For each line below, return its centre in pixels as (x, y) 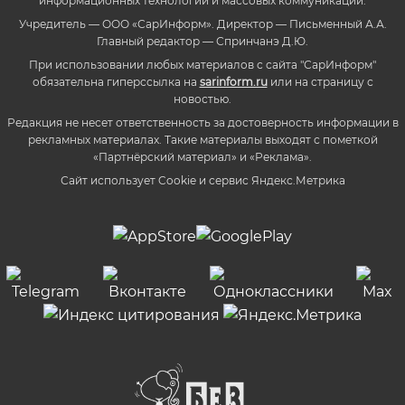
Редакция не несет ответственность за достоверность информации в (202, 122)
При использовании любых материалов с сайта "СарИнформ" (202, 64)
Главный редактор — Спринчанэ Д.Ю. (202, 41)
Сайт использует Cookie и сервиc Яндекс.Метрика (202, 180)
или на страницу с (320, 81)
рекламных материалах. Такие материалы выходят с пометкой (202, 139)
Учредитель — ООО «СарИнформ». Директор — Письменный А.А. (202, 24)
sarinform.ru (233, 81)
